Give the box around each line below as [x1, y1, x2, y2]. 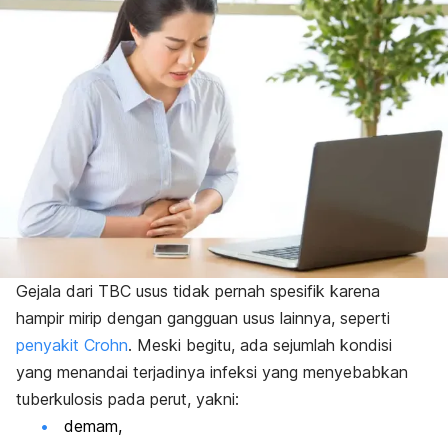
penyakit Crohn [16, 334, 128, 355]
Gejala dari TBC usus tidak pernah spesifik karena [16, 280, 380, 301]
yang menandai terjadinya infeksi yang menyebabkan [16, 361, 408, 382]
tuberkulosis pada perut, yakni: [16, 388, 244, 409]
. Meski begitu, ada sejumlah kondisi [128, 334, 392, 355]
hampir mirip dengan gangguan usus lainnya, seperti [16, 307, 390, 328]
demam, [64, 415, 127, 436]
